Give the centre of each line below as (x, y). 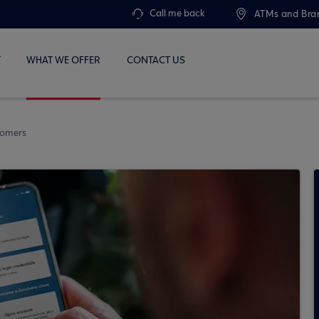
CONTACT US (156, 61)
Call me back (177, 14)
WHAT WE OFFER (64, 61)
